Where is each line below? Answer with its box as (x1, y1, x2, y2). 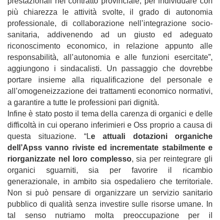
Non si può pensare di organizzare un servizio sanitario (7, 188, 213, 197)
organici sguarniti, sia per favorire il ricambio (7, 165, 213, 174)
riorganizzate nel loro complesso (7, 154, 132, 163)
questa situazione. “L (7, 132, 91, 140)
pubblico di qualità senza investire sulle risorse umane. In (7, 199, 213, 208)
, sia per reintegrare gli (131, 154, 213, 163)
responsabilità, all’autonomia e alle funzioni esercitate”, (7, 53, 213, 61)
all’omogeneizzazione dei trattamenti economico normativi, (7, 86, 213, 95)
